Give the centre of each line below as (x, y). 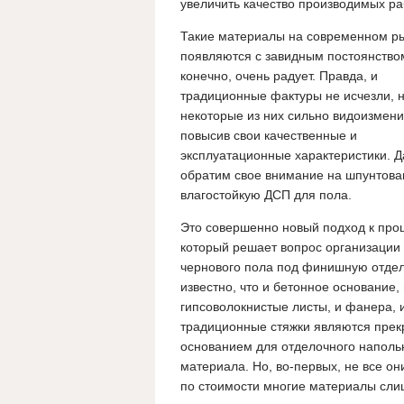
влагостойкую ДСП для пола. (266, 195)
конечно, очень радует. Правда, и (279, 76)
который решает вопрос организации (290, 248)
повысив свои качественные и (269, 136)
